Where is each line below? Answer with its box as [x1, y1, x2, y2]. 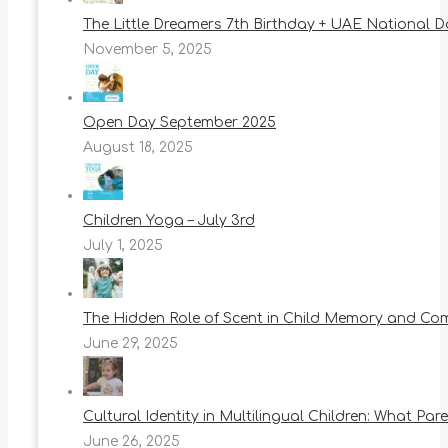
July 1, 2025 [83, 238, 163, 254]
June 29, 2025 [83, 336, 178, 352]
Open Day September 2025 [83, 115, 276, 131]
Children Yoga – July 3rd [83, 213, 255, 229]
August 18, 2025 [83, 140, 193, 156]
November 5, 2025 [83, 42, 212, 58]
